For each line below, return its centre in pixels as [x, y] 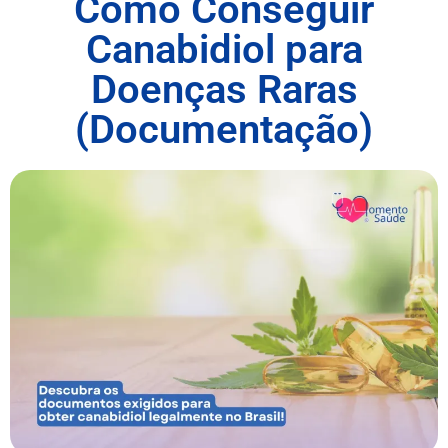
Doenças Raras [224, 89]
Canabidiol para [224, 49]
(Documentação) [224, 129]
